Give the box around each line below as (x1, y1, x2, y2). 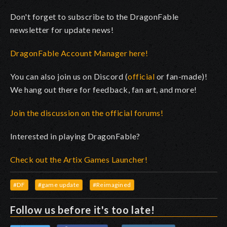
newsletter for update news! (10, 24, 114, 34)
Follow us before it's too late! (10, 203, 155, 216)
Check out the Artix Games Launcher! (10, 154, 148, 164)
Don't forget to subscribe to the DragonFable (10, 11, 179, 21)
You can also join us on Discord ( (10, 71, 128, 81)
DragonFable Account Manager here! (10, 48, 148, 58)
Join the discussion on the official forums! (10, 107, 164, 118)
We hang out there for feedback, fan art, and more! (10, 84, 197, 94)
